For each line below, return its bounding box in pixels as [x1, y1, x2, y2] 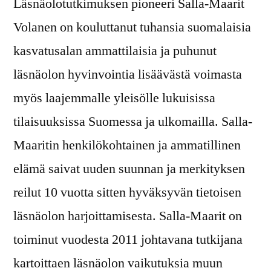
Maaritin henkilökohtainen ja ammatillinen [13, 137, 241, 154]
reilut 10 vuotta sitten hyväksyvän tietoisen [13, 184, 241, 201]
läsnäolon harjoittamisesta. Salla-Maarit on [13, 207, 242, 225]
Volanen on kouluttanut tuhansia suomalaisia [13, 19, 251, 36]
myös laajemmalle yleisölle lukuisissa [13, 90, 215, 107]
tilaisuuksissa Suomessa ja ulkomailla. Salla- [13, 113, 252, 131]
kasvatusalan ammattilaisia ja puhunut [13, 42, 217, 60]
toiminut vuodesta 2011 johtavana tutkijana [13, 231, 243, 249]
